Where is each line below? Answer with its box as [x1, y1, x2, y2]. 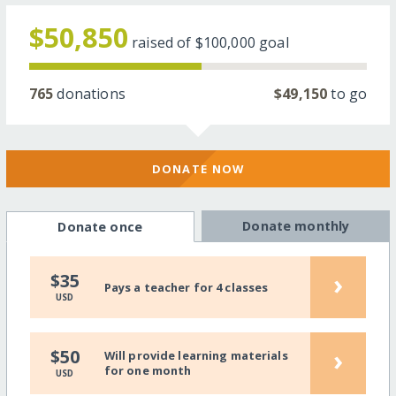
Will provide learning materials [103, 347, 288, 364]
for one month [103, 362, 192, 379]
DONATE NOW [151, 160, 245, 177]
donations [53, 83, 126, 103]
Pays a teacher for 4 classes [103, 278, 269, 295]
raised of [132, 32, 195, 52]
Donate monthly [242, 217, 350, 235]
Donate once [57, 218, 142, 236]
